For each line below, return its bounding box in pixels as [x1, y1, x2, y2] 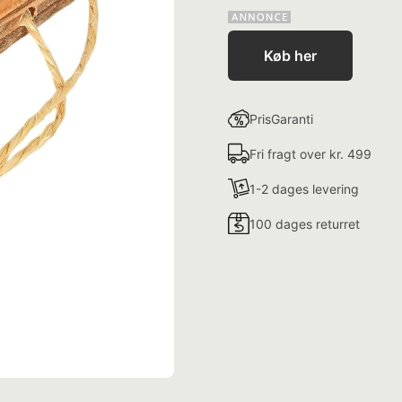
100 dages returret [249, 215, 360, 232]
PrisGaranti [249, 110, 313, 127]
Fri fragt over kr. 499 [249, 145, 371, 162]
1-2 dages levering [249, 180, 359, 197]
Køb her [264, 47, 317, 65]
